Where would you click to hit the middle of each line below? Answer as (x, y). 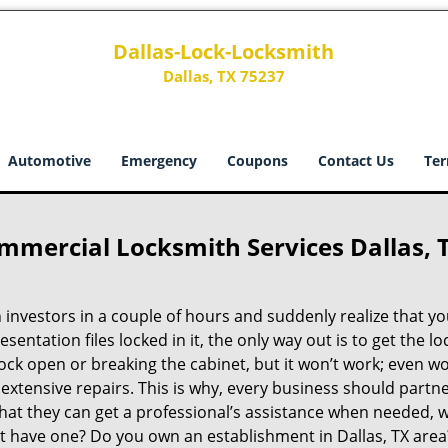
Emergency (159, 160)
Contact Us (356, 160)
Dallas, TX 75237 (223, 76)
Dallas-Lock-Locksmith (224, 51)
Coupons (257, 160)
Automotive (49, 160)
